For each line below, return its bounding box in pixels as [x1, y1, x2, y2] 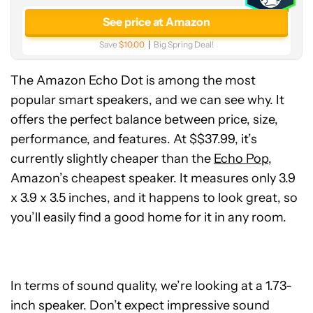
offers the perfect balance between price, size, [10, 112, 278, 127]
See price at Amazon [103, 15, 210, 29]
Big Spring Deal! [154, 39, 214, 50]
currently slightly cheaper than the [10, 151, 214, 166]
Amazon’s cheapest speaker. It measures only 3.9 [10, 170, 296, 186]
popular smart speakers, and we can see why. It [10, 92, 284, 108]
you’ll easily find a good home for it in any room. [10, 210, 286, 225]
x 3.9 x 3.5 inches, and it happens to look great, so [10, 190, 298, 205]
